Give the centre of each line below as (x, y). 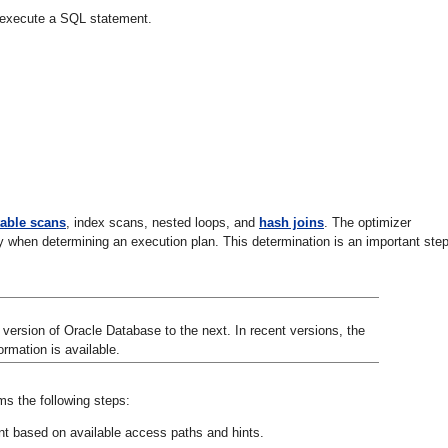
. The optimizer (367, 222)
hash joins (291, 222)
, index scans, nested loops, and (162, 222)
